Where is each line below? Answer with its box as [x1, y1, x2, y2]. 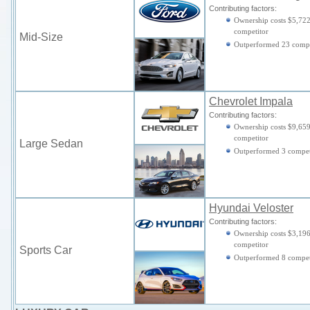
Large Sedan [19, 138, 83, 149]
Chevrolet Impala [209, 95, 293, 107]
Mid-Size [19, 31, 63, 43]
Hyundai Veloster [209, 202, 293, 214]
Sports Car [19, 244, 72, 256]
